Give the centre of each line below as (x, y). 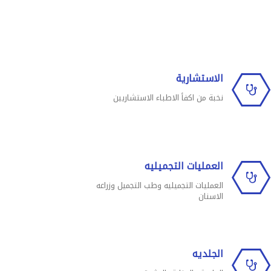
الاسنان (211, 196)
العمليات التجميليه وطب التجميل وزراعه (160, 185)
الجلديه (208, 254)
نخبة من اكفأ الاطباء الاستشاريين (168, 98)
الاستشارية (200, 78)
